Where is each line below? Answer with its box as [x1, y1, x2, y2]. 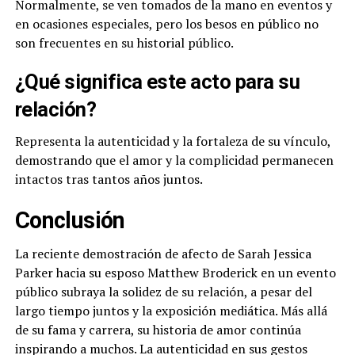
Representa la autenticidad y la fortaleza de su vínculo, [14, 132, 330, 151]
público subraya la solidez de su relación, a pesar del [14, 283, 312, 301]
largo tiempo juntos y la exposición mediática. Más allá [14, 302, 327, 320]
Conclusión [14, 207, 125, 235]
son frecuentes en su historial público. [14, 34, 234, 52]
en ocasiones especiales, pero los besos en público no [14, 15, 319, 33]
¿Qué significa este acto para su [14, 70, 300, 94]
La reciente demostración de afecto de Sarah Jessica [14, 245, 311, 263]
